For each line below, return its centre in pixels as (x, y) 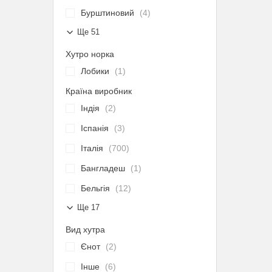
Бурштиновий (107, 13)
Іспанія (95, 128)
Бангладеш (103, 168)
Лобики (95, 71)
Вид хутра (85, 229)
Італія (92, 148)
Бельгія (95, 188)
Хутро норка (90, 54)
